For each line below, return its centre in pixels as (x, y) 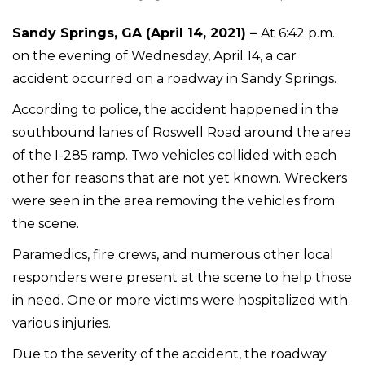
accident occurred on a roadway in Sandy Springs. (174, 78)
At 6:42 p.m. (298, 33)
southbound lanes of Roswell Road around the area (182, 132)
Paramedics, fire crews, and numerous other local (173, 254)
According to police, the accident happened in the (176, 109)
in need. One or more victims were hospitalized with (180, 300)
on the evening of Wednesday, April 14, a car (154, 55)
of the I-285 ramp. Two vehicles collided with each (174, 155)
